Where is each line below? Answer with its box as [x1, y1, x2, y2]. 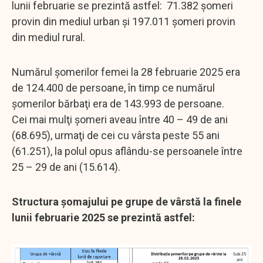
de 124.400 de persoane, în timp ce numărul [12, 81, 215, 94]
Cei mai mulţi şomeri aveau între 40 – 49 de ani [12, 113, 228, 126]
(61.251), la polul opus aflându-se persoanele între [12, 144, 242, 157]
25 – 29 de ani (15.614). [12, 160, 120, 173]
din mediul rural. [12, 31, 85, 43]
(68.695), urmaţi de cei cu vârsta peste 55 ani [12, 129, 220, 141]
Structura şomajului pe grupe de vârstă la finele [12, 195, 241, 208]
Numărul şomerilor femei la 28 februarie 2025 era [12, 65, 240, 78]
